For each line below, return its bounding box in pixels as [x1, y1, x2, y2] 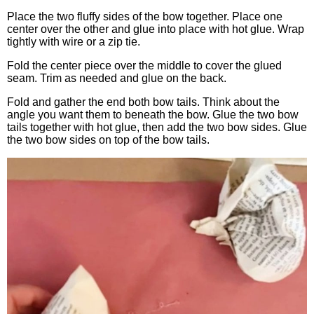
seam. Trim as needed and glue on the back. [7, 71, 226, 84]
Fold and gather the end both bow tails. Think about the [7, 95, 280, 108]
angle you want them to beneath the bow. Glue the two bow [7, 108, 299, 121]
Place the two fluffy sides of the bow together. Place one [7, 10, 282, 22]
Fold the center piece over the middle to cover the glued [7, 59, 282, 71]
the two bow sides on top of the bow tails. [7, 133, 210, 146]
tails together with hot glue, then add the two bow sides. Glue [7, 121, 307, 133]
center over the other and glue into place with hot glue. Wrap [7, 22, 304, 35]
